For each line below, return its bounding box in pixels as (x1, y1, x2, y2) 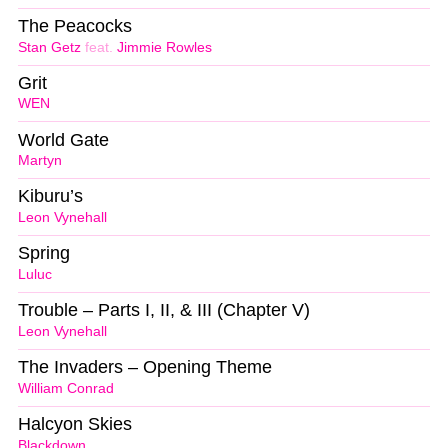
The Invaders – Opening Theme (18, 357, 272, 378)
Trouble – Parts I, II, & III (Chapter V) (18, 300, 310, 321)
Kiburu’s (18, 186, 83, 207)
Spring (18, 243, 70, 264)
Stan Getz (18, 39, 81, 55)
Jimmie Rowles (117, 39, 212, 55)
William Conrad (18, 380, 114, 396)
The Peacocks (18, 15, 132, 36)
